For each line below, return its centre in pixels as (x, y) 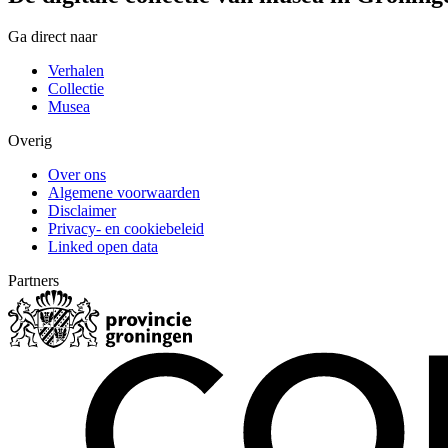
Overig (30, 141)
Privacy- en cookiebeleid (126, 229)
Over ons (77, 175)
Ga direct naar (52, 37)
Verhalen (76, 71)
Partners (33, 281)
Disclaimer (82, 211)
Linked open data (103, 247)
